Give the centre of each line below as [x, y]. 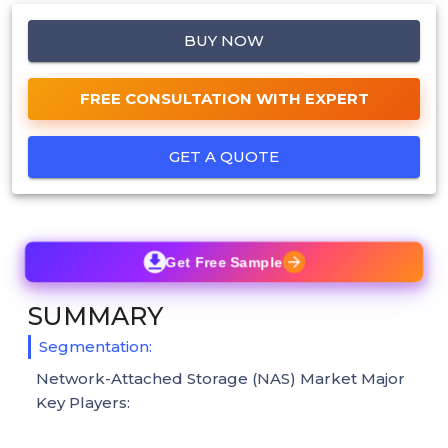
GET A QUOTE [224, 156]
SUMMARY [95, 315]
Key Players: [83, 402]
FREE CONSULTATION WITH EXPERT [224, 98]
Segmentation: [95, 346]
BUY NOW [224, 40]
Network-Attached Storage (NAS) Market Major [220, 378]
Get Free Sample [224, 261]
